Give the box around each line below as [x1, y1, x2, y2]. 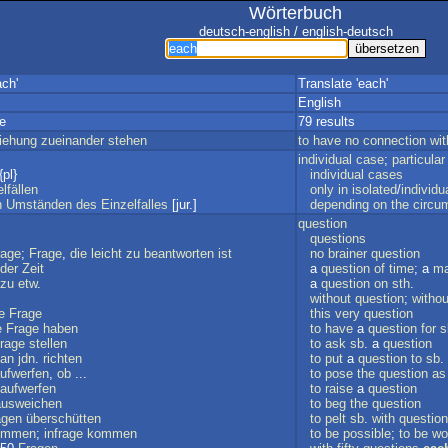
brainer [328, 246, 367, 261]
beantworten [144, 246, 214, 261]
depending [310, 197, 369, 212]
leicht [91, 246, 122, 261]
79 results [298, 114, 355, 129]
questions [310, 231, 366, 246]
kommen [87, 426, 137, 441]
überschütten [26, 411, 101, 426]
